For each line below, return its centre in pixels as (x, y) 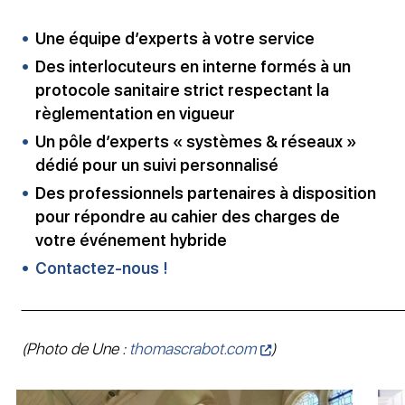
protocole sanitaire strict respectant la (182, 89)
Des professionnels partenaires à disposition (206, 193)
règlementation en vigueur (135, 113)
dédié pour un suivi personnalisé (157, 165)
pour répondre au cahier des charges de (188, 216)
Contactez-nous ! (102, 268)
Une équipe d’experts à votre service (175, 38)
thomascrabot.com (193, 348)
